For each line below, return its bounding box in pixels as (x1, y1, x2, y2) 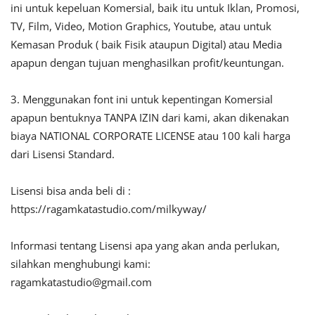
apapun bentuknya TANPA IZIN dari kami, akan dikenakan (11, 110, 289, 125)
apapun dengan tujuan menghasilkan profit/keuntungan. (11, 56, 284, 70)
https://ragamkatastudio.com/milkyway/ (11, 202, 207, 217)
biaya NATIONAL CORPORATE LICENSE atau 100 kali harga (11, 129, 290, 143)
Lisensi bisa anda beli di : (11, 184, 131, 198)
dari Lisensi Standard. (11, 147, 115, 162)
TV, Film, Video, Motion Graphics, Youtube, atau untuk (11, 19, 271, 34)
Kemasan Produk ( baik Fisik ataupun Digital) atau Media (11, 37, 282, 52)
